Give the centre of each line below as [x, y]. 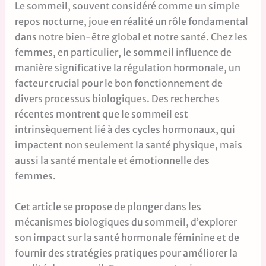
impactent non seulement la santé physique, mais [128, 145]
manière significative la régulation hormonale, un [127, 68]
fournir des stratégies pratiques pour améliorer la [126, 253]
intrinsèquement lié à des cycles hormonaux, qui [125, 129]
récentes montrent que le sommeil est [101, 114]
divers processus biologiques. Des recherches [117, 99]
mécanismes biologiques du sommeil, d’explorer [126, 222]
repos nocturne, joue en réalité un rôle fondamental [131, 21]
